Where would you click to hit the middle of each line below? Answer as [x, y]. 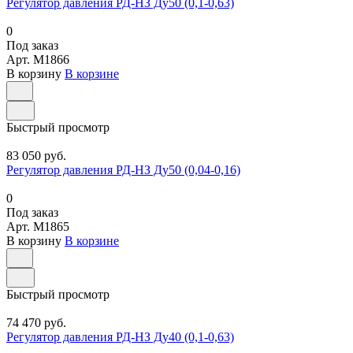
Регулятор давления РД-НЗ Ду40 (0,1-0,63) [120, 337]
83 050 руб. [36, 156]
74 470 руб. [36, 323]
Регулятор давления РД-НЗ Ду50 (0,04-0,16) [123, 170]
